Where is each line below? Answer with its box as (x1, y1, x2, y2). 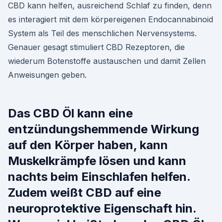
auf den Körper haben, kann (8, 138, 168, 152)
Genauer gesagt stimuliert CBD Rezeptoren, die (8, 42, 185, 52)
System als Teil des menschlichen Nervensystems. (8, 28, 197, 38)
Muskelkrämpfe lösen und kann (8, 154, 186, 168)
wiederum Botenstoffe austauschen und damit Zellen (8, 56, 206, 66)
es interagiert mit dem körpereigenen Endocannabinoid (8, 14, 213, 24)
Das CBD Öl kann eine (8, 106, 133, 120)
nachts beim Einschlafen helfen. (8, 169, 190, 184)
